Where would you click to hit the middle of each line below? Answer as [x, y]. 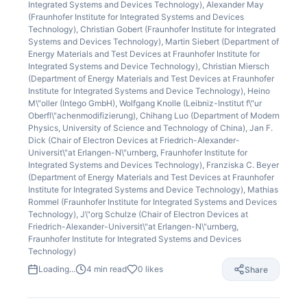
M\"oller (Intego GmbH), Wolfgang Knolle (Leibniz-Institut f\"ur [145, 103]
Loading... [57, 269]
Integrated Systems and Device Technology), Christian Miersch [148, 66]
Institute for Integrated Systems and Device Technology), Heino [149, 91]
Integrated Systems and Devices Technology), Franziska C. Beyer [153, 165]
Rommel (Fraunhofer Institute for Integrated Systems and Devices [152, 202]
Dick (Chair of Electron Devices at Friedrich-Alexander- [134, 140]
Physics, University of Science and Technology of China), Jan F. [150, 128]
